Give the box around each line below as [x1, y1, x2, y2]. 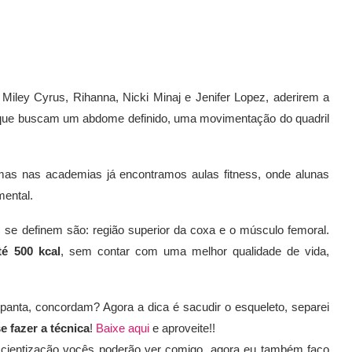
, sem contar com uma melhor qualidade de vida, [60, 244, 329, 258]
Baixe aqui [96, 321, 149, 335]
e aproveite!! [149, 321, 218, 335]
